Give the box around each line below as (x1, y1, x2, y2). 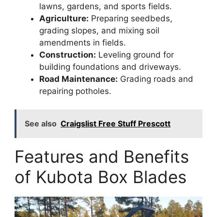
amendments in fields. (39, 37, 126, 47)
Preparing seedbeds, (89, 13, 172, 23)
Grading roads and (118, 74, 193, 84)
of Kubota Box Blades (15, 167, 186, 187)
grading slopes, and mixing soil (39, 25, 159, 35)
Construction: (39, 49, 96, 60)
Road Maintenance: (39, 74, 118, 84)
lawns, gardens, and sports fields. (39, 1, 172, 11)
